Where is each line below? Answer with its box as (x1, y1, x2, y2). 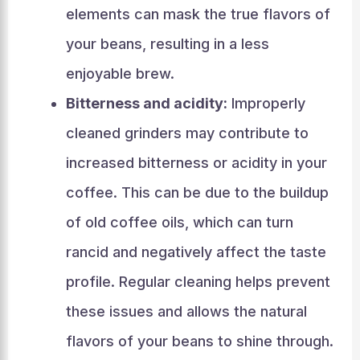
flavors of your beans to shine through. (65, 333, 333, 350)
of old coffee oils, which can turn (65, 214, 293, 231)
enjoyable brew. (65, 65, 174, 82)
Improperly (227, 95, 305, 112)
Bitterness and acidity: (65, 95, 227, 112)
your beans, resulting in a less (65, 35, 269, 52)
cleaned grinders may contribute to (65, 125, 309, 141)
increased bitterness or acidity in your (65, 154, 327, 171)
